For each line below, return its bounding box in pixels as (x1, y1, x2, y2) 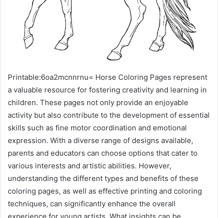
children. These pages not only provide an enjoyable (8, 97, 188, 107)
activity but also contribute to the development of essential (8, 110, 210, 120)
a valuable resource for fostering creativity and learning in (8, 85, 207, 94)
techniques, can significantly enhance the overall (8, 199, 176, 208)
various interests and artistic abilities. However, (8, 161, 171, 170)
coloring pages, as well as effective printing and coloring (8, 186, 202, 196)
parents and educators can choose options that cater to (8, 148, 198, 158)
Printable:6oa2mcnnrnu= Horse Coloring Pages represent (8, 72, 207, 82)
